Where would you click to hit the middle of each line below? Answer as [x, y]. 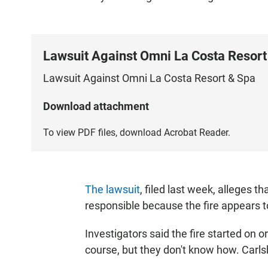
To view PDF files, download [103, 132]
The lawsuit [112, 189]
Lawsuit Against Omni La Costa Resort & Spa [149, 78]
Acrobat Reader [196, 132]
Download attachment [96, 106]
